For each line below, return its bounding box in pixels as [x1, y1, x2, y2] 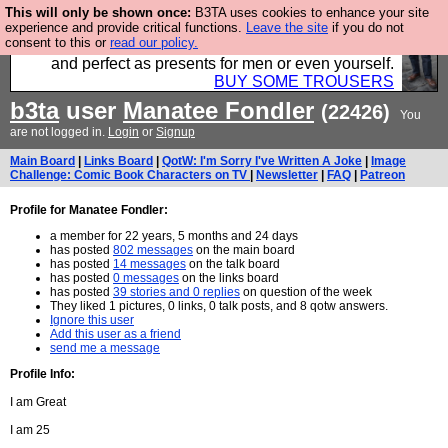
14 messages [113, 257, 186, 271]
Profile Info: [10, 367, 75, 381]
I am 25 [10, 423, 50, 437]
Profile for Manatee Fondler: [10, 203, 168, 217]
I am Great [10, 395, 66, 409]
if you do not [328, 20, 404, 35]
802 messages [113, 243, 193, 257]
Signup [156, 125, 195, 139]
